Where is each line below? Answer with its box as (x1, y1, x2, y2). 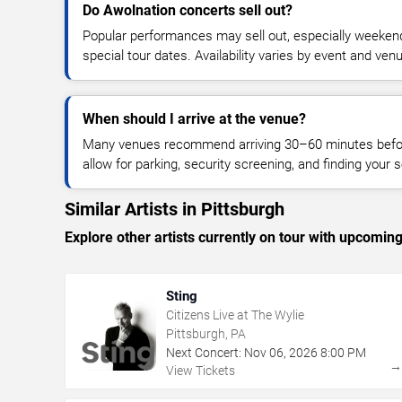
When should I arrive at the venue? (83, 109, 306, 127)
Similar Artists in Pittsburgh (65, 197, 284, 220)
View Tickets (166, 363, 235, 378)
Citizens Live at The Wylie (166, 307, 304, 322)
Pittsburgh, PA (166, 326, 246, 341)
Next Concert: (166, 345, 241, 360)
